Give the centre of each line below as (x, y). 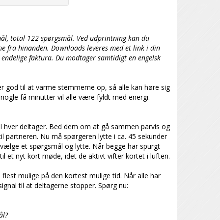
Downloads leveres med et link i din (105, 48)
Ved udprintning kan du (113, 38)
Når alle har (142, 176)
